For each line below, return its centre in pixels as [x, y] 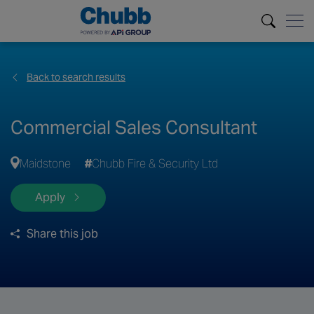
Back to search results [76, 77]
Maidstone [45, 164]
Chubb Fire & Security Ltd [155, 164]
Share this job [62, 233]
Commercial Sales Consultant [134, 128]
